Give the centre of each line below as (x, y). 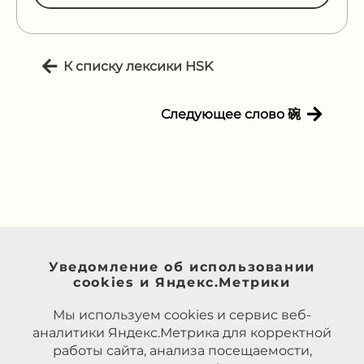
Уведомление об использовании (182, 267)
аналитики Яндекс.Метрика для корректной (182, 333)
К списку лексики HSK (138, 66)
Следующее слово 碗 (231, 114)
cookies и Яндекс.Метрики (182, 283)
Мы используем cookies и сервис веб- (182, 315)
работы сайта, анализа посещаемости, (182, 351)
